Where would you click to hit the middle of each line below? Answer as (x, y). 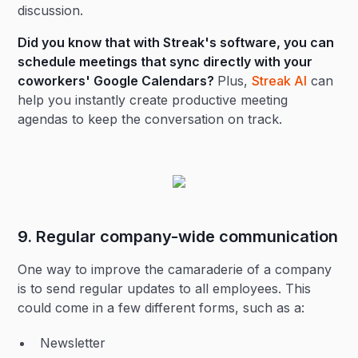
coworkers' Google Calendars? (118, 81)
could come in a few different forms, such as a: (161, 308)
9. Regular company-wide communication (178, 237)
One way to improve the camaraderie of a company (175, 269)
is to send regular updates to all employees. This (165, 288)
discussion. (51, 10)
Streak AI (280, 81)
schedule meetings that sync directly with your (165, 62)
